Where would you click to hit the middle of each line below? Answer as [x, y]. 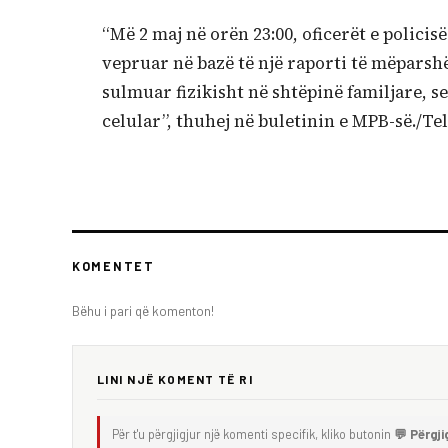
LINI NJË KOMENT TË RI [175, 378]
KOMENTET [113, 265]
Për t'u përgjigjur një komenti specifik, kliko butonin [253, 433]
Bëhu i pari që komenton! [143, 310]
